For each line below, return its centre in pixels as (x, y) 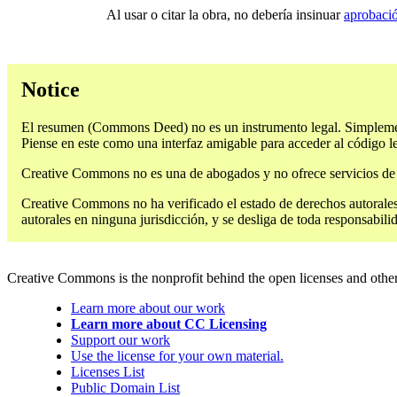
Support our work (121, 340)
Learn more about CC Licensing (169, 324)
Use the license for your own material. (177, 356)
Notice (51, 90)
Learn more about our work (148, 308)
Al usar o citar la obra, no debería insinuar (225, 15)
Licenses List (108, 372)
